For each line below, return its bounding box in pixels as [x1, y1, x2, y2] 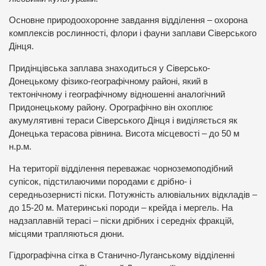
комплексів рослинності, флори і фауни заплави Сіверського [9, 28, 256, 39]
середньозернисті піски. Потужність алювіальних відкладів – [9, 189, 257, 199]
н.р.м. [9, 141, 31, 151]
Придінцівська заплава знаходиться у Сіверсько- [9, 63, 210, 73]
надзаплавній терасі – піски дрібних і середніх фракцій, [9, 216, 234, 226]
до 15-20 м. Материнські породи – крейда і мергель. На [9, 202, 233, 213]
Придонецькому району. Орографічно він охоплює [9, 102, 213, 112]
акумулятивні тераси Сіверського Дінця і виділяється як [9, 115, 237, 125]
